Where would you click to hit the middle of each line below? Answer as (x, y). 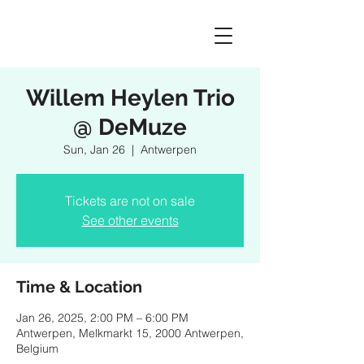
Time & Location (79, 287)
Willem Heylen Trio (130, 98)
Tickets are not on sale (130, 201)
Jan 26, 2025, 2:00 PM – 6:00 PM (102, 318)
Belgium (37, 349)
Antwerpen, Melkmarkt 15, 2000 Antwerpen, (130, 333)
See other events (130, 220)
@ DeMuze (130, 127)
